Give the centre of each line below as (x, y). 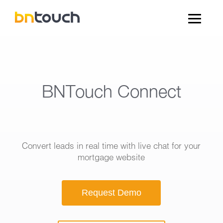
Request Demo (111, 192)
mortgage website (111, 157)
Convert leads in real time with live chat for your (111, 145)
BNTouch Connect (111, 91)
